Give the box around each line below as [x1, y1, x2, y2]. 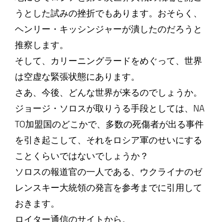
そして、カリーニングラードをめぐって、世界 [14, 55, 202, 66]
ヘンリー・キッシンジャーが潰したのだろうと [14, 24, 202, 35]
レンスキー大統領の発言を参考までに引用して [14, 182, 202, 193]
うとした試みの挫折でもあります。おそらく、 [14, 8, 202, 19]
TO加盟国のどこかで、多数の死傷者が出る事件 [14, 119, 204, 130]
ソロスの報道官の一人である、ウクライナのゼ [14, 166, 202, 177]
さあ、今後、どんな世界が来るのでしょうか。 [14, 87, 202, 98]
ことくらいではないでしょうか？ [14, 151, 158, 162]
